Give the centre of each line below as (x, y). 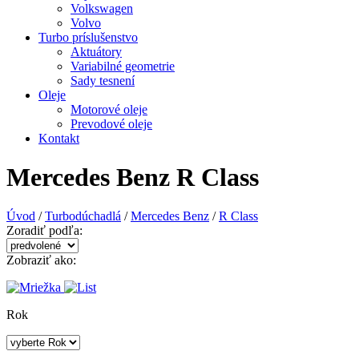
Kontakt (59, 138)
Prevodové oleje (111, 123)
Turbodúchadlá (83, 216)
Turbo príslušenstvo (88, 37)
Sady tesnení (103, 80)
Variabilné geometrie (123, 66)
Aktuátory (96, 51)
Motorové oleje (109, 109)
